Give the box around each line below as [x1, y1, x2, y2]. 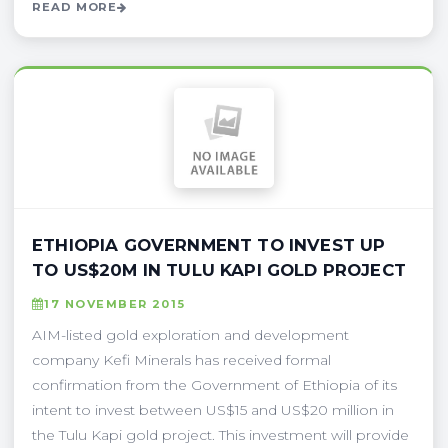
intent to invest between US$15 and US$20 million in [32, 400, 394, 419]
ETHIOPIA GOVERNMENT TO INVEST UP [32, 234, 386, 255]
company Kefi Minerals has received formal [32, 350, 331, 369]
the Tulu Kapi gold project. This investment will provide [32, 425, 409, 444]
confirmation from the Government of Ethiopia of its [32, 375, 397, 394]
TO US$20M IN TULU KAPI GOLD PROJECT [32, 259, 406, 280]
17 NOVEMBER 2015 [44, 296, 186, 311]
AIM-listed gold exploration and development [32, 325, 349, 344]
